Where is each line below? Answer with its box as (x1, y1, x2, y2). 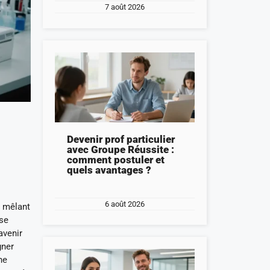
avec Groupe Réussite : (66, 143, 174, 155)
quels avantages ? (66, 163, 151, 176)
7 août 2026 (104, 2, 145, 12)
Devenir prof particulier (66, 133, 175, 145)
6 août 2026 (104, 199, 145, 209)
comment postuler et (66, 153, 165, 166)
